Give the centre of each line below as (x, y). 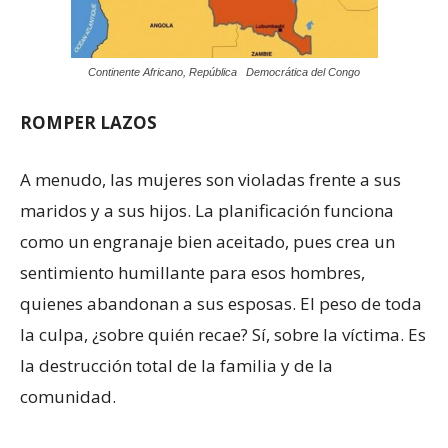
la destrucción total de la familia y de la (176, 365)
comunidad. (68, 396)
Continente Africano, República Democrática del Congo (224, 71)
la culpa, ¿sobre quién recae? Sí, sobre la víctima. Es (223, 334)
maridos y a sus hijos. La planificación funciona (207, 210)
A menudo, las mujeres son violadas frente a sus (210, 179)
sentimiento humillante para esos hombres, (192, 272)
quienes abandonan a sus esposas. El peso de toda (221, 303)
